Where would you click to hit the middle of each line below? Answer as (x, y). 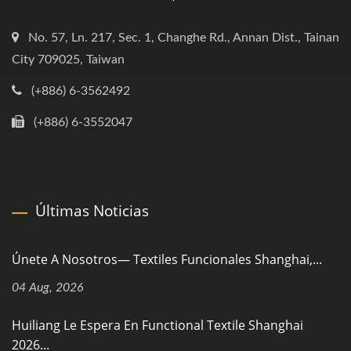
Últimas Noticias (92, 210)
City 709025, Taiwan (68, 59)
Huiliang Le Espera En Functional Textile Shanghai (157, 325)
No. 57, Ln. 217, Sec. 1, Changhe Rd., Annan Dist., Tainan (184, 37)
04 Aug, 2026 (48, 287)
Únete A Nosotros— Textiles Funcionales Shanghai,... (167, 259)
